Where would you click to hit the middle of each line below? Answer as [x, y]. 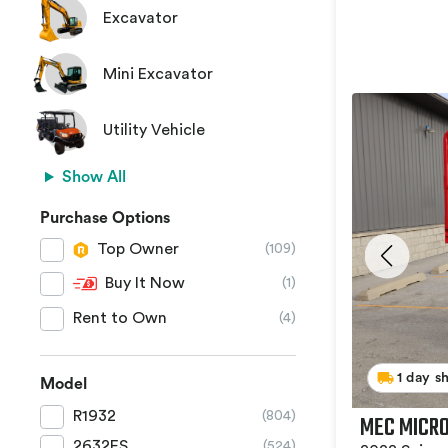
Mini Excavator [158, 74]
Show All [93, 177]
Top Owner [138, 249]
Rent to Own [120, 318]
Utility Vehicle [154, 130]
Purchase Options [105, 218]
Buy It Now [145, 283]
